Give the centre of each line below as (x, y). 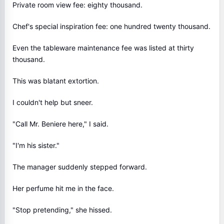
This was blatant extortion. (56, 81)
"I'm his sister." (36, 145)
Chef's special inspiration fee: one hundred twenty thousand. (111, 26)
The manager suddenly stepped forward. (80, 167)
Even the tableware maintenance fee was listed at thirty (103, 48)
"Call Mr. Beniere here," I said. (60, 124)
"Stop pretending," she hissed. (62, 210)
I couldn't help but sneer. (53, 102)
